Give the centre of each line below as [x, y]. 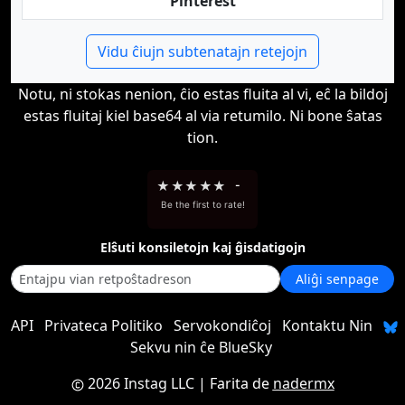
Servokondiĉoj [222, 325]
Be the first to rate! [202, 204]
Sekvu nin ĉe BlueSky [201, 347]
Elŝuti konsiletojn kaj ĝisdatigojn [202, 247]
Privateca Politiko [104, 325]
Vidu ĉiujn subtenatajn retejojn [202, 52]
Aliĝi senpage [337, 279]
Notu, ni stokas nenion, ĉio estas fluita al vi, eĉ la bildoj [202, 94]
